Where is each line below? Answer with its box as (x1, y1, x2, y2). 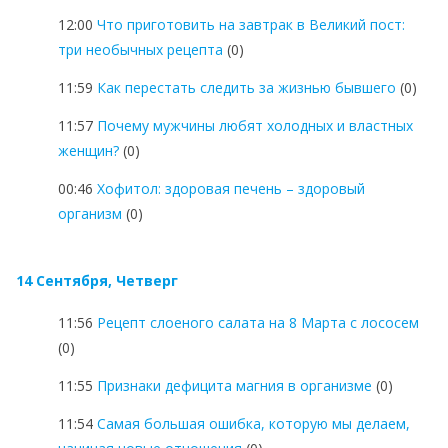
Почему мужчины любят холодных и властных (97, 115, 413, 135)
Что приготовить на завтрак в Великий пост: (97, 14, 405, 34)
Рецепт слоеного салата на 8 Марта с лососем (97, 312, 419, 332)
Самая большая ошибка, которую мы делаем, (97, 413, 410, 433)
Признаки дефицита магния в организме (97, 375, 372, 395)
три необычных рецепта (58, 39, 223, 59)
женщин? (58, 140, 119, 160)
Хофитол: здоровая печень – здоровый (97, 178, 365, 198)
